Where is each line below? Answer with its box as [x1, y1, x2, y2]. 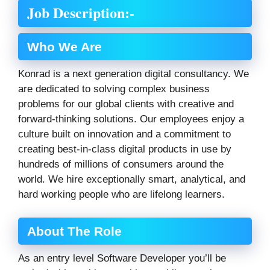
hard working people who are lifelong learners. [18, 189, 225, 201]
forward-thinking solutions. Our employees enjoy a [18, 113, 244, 125]
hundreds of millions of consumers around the [18, 159, 224, 171]
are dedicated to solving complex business [18, 83, 210, 95]
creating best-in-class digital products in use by [18, 143, 231, 155]
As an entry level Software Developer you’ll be [18, 252, 226, 264]
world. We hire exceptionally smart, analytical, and [18, 174, 245, 186]
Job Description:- [27, 2, 134, 24]
